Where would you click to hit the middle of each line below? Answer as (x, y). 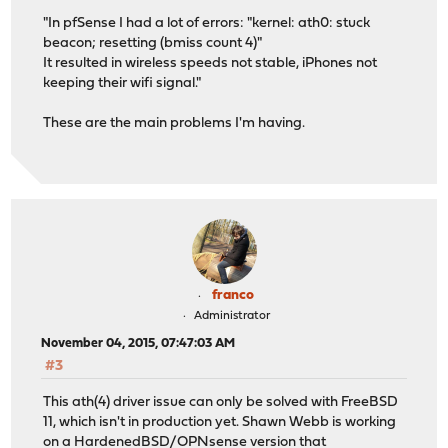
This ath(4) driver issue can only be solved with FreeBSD (221, 403)
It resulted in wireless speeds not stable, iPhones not (210, 63)
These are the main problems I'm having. (174, 123)
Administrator (231, 316)
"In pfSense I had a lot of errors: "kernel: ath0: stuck (207, 23)
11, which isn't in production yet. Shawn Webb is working (220, 423)
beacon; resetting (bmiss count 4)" (153, 43)
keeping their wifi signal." (122, 83)
